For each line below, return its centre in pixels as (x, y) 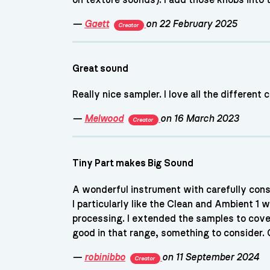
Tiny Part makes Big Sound (133, 164)
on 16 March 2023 (200, 119)
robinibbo (105, 257)
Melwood (104, 119)
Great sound (101, 68)
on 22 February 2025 (192, 24)
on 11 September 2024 (211, 257)
